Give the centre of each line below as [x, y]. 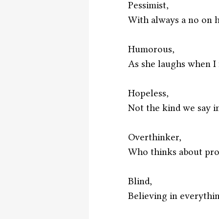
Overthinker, [155, 137]
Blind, [140, 181]
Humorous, [151, 49]
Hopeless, [148, 93]
